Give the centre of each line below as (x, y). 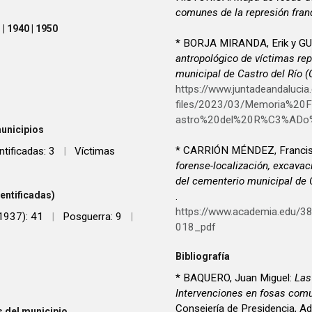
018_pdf (196, 227)
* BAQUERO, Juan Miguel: (235, 278)
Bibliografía (203, 256)
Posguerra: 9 (92, 217)
